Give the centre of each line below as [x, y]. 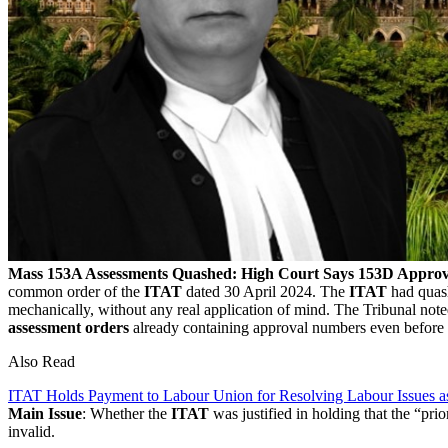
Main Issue [45, 413]
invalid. [31, 431]
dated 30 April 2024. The [263, 291]
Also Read [41, 361]
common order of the [76, 291]
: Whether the [126, 413]
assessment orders [68, 327]
